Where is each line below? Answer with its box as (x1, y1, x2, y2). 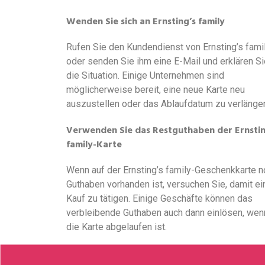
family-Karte (66, 137, 122, 153)
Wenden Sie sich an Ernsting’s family (66, 14, 225, 30)
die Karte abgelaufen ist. (66, 221, 167, 233)
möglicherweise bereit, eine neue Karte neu (66, 84, 245, 96)
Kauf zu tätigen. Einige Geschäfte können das (66, 193, 253, 205)
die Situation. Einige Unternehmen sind (66, 70, 224, 82)
